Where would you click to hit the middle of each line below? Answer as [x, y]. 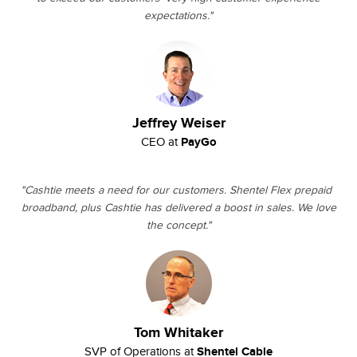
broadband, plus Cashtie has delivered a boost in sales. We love [178, 208]
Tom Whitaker [178, 333]
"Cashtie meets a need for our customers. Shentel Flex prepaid [177, 190]
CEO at [161, 142]
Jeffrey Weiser [178, 124]
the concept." [178, 226]
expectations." [178, 16]
